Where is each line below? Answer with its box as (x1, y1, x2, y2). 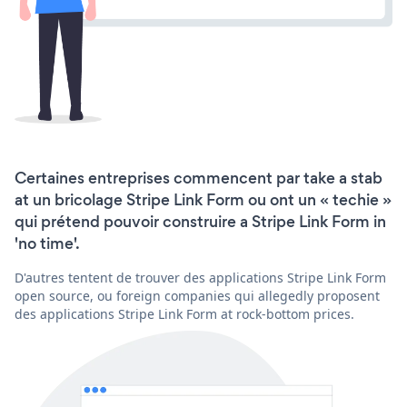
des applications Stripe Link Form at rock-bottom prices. (15, 304, 354, 323)
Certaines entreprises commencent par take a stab (15, 166, 382, 189)
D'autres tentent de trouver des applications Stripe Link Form (15, 268, 386, 286)
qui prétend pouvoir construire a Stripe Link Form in (15, 210, 386, 233)
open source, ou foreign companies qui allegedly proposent (15, 286, 380, 304)
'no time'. (15, 232, 80, 254)
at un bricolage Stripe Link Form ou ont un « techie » (15, 188, 392, 211)
